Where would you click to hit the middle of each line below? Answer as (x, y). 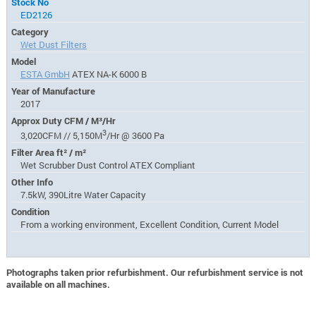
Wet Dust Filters (53, 44)
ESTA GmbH (45, 74)
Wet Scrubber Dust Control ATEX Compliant (108, 165)
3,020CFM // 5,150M (61, 136)
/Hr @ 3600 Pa (135, 136)
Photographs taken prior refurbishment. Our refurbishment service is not (154, 272)
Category (30, 31)
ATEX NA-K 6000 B (108, 74)
